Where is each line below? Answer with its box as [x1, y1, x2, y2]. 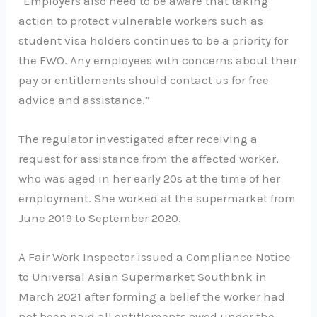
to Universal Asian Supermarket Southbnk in [18, 270, 267, 284]
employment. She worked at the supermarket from [18, 190, 296, 205]
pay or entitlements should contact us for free [18, 72, 270, 87]
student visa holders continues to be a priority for [18, 33, 289, 47]
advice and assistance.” [18, 92, 151, 107]
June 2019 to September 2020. [18, 210, 182, 225]
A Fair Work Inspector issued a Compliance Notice [18, 250, 292, 264]
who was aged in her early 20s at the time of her [18, 171, 281, 185]
